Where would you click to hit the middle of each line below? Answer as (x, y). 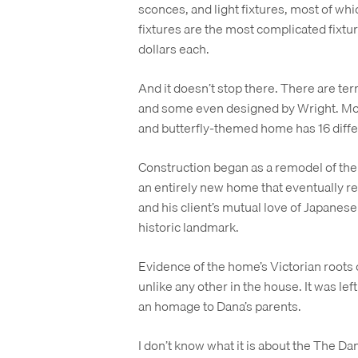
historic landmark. (188, 227)
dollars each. (173, 49)
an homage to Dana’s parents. (221, 306)
